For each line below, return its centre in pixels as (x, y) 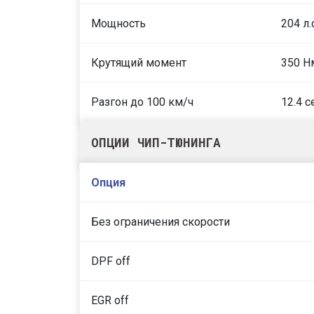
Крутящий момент (139, 63)
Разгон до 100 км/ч (142, 102)
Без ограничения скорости (161, 222)
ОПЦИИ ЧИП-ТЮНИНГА (156, 143)
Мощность (118, 23)
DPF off (111, 261)
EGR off (110, 300)
